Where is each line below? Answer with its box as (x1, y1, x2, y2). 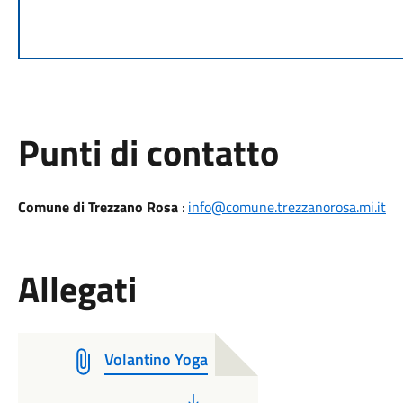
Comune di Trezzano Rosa (17, 196, 178, 218)
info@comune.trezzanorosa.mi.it (187, 196, 386, 218)
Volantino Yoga (103, 347, 208, 372)
